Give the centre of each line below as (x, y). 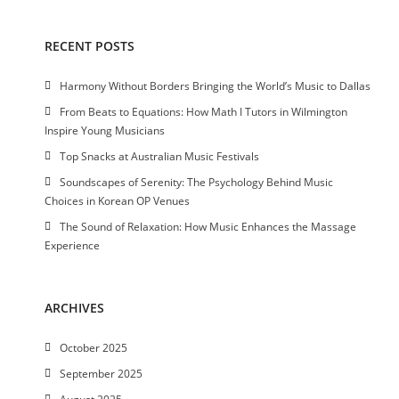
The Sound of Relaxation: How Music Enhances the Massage (208, 226)
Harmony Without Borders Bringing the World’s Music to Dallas (215, 85)
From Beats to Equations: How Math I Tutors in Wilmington (204, 111)
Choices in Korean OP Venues (117, 200)
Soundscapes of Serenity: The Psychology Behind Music (196, 182)
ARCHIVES (74, 307)
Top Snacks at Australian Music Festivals (159, 156)
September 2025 (101, 373)
